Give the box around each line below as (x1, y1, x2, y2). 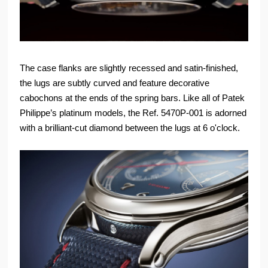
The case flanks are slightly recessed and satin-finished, (20, 62, 239, 73)
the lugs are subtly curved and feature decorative (20, 77, 210, 88)
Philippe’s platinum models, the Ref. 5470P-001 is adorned (20, 107, 247, 118)
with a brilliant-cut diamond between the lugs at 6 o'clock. (20, 122, 240, 133)
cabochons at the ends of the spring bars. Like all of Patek (20, 92, 245, 103)
